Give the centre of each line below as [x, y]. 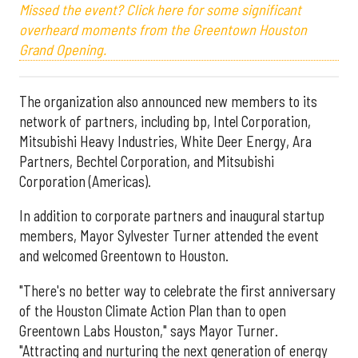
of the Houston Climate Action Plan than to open [153, 310]
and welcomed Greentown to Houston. [124, 256]
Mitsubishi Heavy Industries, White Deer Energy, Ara [165, 141]
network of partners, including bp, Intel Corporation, [165, 121]
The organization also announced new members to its [168, 101]
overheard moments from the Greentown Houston [163, 30]
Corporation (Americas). [85, 181]
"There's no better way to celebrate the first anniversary [177, 290]
